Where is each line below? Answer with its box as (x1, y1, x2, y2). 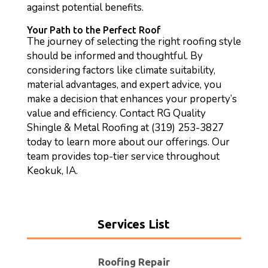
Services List (98, 217, 170, 231)
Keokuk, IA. (26, 164, 78, 178)
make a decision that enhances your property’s (26, 92, 237, 106)
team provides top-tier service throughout (26, 150, 220, 163)
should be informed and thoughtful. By (26, 49, 203, 63)
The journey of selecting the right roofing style (26, 35, 241, 48)
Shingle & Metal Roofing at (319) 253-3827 (26, 121, 224, 135)
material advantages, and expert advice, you (26, 78, 221, 92)
